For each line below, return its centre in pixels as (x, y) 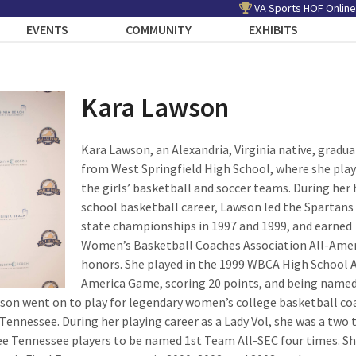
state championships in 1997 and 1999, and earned (216, 226)
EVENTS (48, 29)
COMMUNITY (159, 29)
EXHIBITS (274, 29)
